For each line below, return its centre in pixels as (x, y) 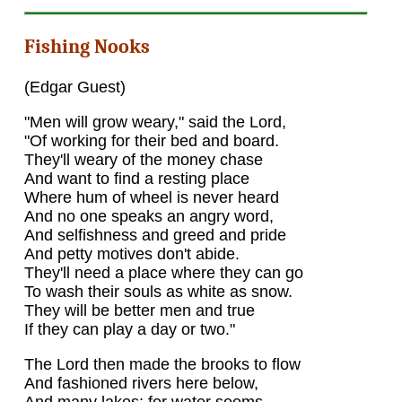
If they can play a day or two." (129, 329)
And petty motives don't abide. (131, 253)
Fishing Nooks (87, 47)
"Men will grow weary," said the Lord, (155, 122)
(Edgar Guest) (74, 87)
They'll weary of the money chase (143, 159)
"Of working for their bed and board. (151, 140)
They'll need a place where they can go (163, 272)
